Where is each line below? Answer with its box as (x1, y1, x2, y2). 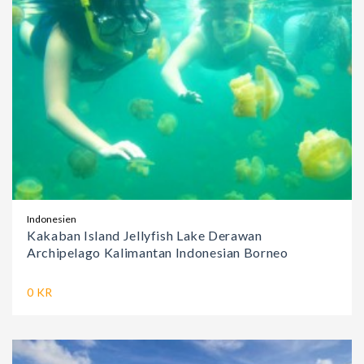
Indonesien (27, 213, 76, 226)
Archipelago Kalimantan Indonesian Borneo (27, 245, 288, 261)
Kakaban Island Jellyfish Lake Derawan (27, 227, 262, 244)
